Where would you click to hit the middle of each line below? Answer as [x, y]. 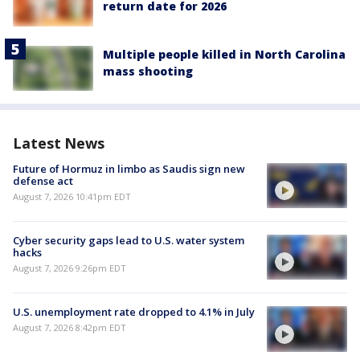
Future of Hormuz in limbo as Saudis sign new [129, 168]
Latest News [59, 143]
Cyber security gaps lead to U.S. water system [129, 241]
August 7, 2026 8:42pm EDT [70, 328]
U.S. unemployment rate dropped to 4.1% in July [134, 312]
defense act [43, 180]
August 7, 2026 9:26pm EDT [70, 268]
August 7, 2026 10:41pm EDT [72, 196]
